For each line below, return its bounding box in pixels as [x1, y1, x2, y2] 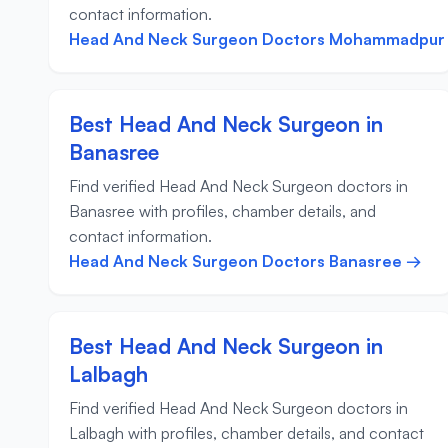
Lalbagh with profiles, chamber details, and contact [69, 423, 424, 444]
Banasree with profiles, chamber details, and [69, 201, 376, 222]
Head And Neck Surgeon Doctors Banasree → [69, 251, 422, 272]
